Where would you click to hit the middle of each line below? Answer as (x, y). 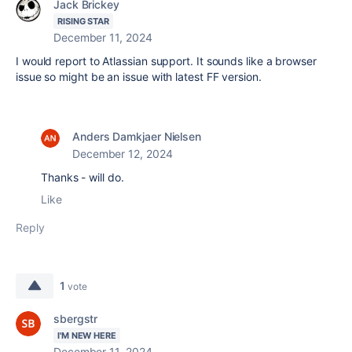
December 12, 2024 (123, 154)
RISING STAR (84, 21)
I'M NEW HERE (87, 335)
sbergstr (76, 319)
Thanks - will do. (82, 177)
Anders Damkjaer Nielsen (137, 136)
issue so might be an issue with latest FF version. (139, 77)
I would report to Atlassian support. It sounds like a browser (166, 61)
